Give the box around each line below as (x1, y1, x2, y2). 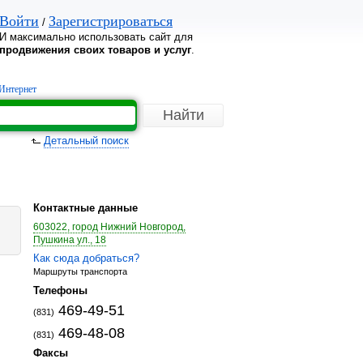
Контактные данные (33, 202, 138, 214)
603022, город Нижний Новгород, (33, 221, 186, 233)
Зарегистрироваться (49, 13, 173, 29)
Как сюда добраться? (33, 252, 139, 264)
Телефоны (33, 284, 88, 297)
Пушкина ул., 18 (33, 234, 106, 246)
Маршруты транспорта (33, 267, 127, 276)
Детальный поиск (44, 135, 129, 147)
